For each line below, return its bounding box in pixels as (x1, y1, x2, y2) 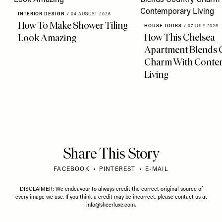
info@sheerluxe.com (86, 202, 135, 208)
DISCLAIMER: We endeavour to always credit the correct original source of (19, 186, 203, 192)
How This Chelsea (144, 31, 215, 43)
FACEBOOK (54, 166, 90, 172)
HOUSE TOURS (144, 23, 182, 28)
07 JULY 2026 (188, 23, 219, 28)
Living (144, 68, 168, 80)
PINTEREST (99, 166, 136, 172)
